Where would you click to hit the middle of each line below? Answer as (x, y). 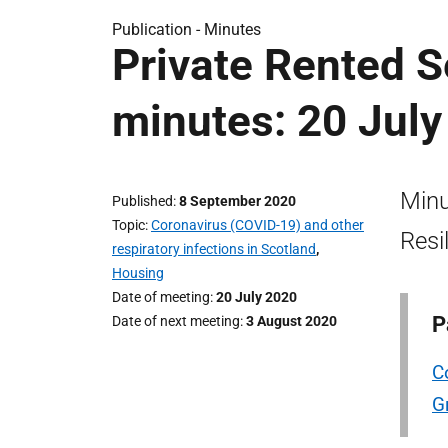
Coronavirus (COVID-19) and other (257, 225)
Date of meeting (161, 297)
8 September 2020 (237, 201)
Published (142, 201)
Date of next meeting (176, 321)
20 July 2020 (256, 297)
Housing (138, 273)
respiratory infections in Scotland (214, 249)
